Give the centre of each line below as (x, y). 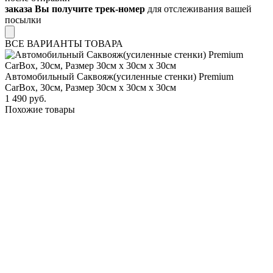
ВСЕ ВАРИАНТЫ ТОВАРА (64, 44)
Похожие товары (40, 110)
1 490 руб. (26, 99)
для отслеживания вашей (198, 9)
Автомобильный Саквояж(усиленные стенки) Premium (119, 77)
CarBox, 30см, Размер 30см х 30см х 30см (90, 88)
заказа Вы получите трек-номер (75, 9)
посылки (23, 20)
